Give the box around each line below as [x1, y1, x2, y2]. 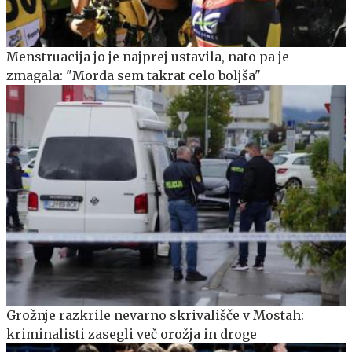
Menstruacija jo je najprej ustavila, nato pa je [6, 48, 289, 64]
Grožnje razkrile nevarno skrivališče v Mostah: [6, 306, 304, 323]
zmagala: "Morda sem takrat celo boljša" [6, 67, 261, 83]
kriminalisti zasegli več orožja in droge [6, 325, 257, 342]
